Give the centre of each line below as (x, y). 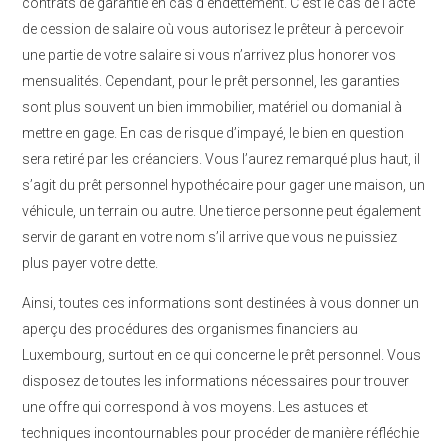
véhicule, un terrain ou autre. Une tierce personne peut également (221, 211)
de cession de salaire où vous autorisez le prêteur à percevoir (213, 29)
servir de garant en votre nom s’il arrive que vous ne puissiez (209, 237)
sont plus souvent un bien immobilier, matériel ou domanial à (212, 107)
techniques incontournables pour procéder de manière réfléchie (220, 433)
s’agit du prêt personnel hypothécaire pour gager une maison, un (223, 185)
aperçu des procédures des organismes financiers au (190, 329)
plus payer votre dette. (90, 263)
